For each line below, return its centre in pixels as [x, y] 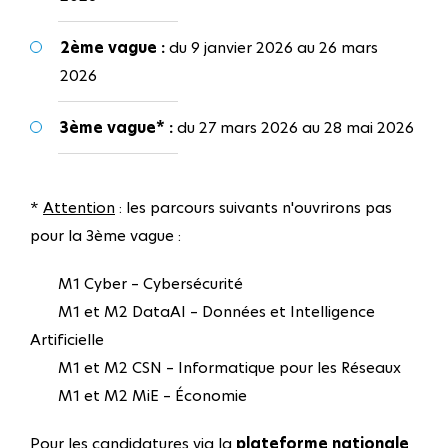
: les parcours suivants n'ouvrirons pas [253, 208]
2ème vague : [114, 48]
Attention [79, 208]
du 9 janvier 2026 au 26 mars [273, 48]
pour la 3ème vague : [107, 236]
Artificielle [67, 340]
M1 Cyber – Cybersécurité [136, 284]
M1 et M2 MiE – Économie [138, 396]
